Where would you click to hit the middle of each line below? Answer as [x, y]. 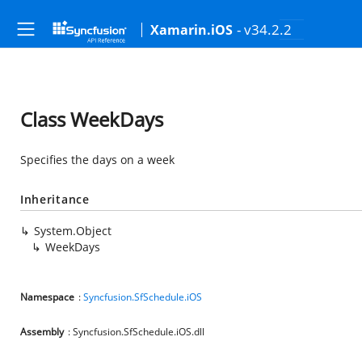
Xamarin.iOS [192, 30]
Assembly [42, 332]
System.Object [73, 231]
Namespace [47, 297]
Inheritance [55, 199]
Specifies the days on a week [97, 160]
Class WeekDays [92, 119]
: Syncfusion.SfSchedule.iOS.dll [136, 332]
